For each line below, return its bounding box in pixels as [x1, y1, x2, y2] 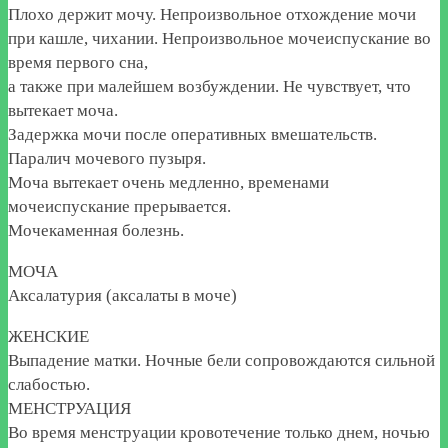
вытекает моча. [8, 100, 118, 120]
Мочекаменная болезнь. [8, 220, 184, 240]
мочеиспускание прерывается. [8, 196, 231, 216]
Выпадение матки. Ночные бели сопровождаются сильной [8, 350, 435, 370]
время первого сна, [8, 52, 148, 72]
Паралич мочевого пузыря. [8, 148, 206, 168]
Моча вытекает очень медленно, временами [8, 172, 329, 192]
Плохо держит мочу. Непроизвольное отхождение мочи [8, 4, 416, 24]
